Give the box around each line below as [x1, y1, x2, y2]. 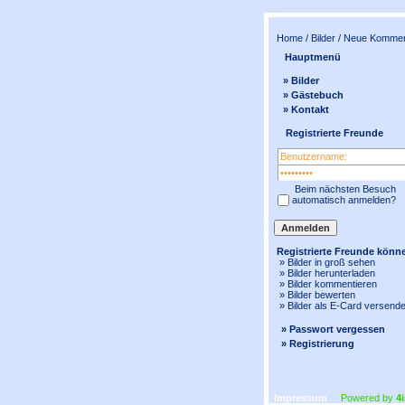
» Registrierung [281, 338, 354, 349]
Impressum [274, 392, 327, 403]
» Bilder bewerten [274, 289, 355, 300]
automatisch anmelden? [292, 194, 396, 205]
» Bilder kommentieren [274, 278, 377, 289]
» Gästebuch [283, 89, 344, 100]
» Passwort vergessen [281, 324, 385, 334]
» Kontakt [283, 104, 329, 115]
